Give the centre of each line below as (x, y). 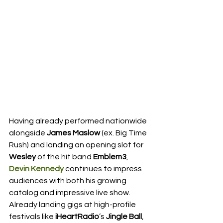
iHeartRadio (77, 217)
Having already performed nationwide (79, 121)
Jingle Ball (124, 217)
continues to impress (104, 169)
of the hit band (64, 157)
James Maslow (73, 133)
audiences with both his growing (68, 181)
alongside (28, 133)
